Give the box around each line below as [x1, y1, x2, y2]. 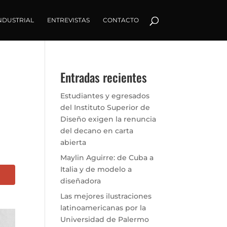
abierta [60, 138, 87, 147]
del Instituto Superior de [60, 103, 150, 112]
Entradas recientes [60, 68, 147, 86]
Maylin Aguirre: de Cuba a [60, 153, 154, 162]
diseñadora [60, 176, 101, 185]
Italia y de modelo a [60, 165, 132, 174]
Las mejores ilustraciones [60, 192, 152, 201]
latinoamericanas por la [60, 203, 146, 212]
